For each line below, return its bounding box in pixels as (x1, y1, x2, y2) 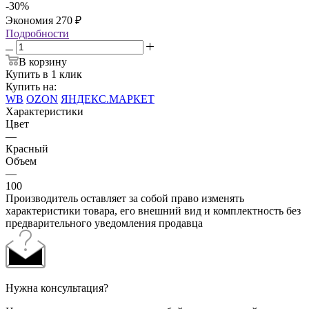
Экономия (6, 14, 56, 26)
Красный (6, 142, 48, 154)
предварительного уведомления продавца (6, 217, 203, 229)
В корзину (19, 55, 67, 68)
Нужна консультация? (6, 281, 108, 294)
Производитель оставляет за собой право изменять (6, 192, 244, 204)
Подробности (6, 27, 69, 39)
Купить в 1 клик (6, 68, 82, 80)
